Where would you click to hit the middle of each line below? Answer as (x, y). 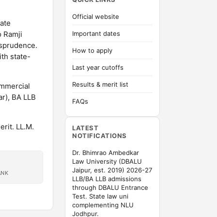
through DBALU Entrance (110, 187)
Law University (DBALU (107, 161)
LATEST (85, 128)
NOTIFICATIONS (100, 136)
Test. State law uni (100, 196)
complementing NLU (103, 205)
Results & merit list (100, 84)
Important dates (96, 33)
